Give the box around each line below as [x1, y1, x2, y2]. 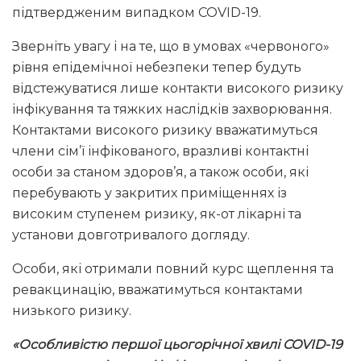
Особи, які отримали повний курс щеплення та [12, 260, 334, 276]
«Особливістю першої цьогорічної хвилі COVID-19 [12, 336, 342, 352]
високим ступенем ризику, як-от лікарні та [12, 205, 301, 222]
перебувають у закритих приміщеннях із [12, 185, 287, 201]
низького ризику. [12, 302, 131, 318]
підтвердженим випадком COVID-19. [12, 4, 261, 20]
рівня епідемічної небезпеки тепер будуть [12, 59, 301, 75]
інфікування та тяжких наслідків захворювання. [12, 101, 332, 117]
